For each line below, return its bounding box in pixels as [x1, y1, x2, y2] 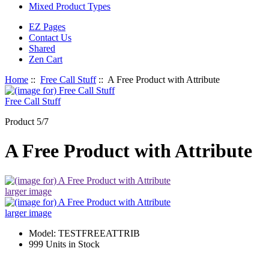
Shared [29, 43, 55, 53]
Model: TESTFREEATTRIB [29, 228, 140, 238]
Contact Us [29, 32, 71, 43]
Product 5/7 [5, 116, 49, 127]
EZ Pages [29, 22, 65, 32]
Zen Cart [29, 54, 62, 64]
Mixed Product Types [29, 1, 110, 11]
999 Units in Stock [29, 238, 100, 249]
